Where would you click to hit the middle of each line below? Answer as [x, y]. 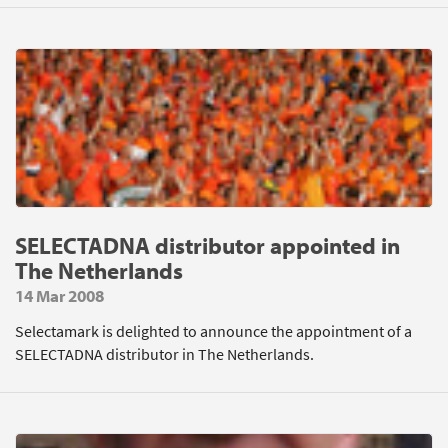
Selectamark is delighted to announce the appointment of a [213, 331]
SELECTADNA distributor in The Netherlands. [164, 354]
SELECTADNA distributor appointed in [207, 245]
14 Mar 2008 [59, 295]
